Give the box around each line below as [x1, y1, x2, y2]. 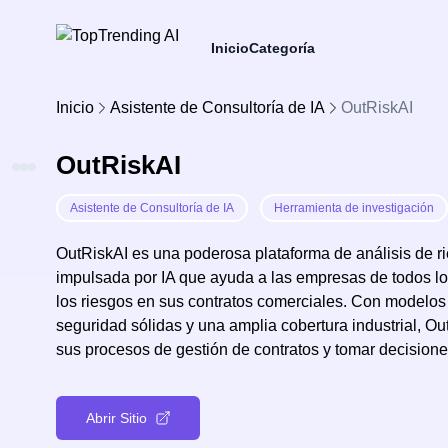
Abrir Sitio [85, 410, 147, 426]
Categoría [249, 40, 315, 56]
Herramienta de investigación [274, 201, 434, 215]
